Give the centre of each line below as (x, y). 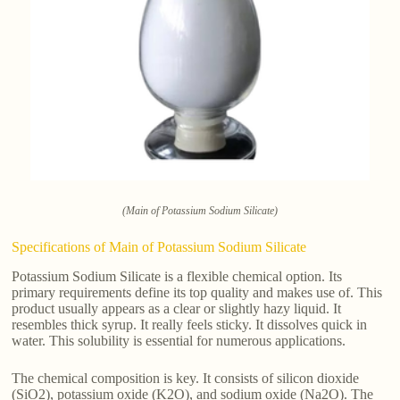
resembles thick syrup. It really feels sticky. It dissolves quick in (190, 325)
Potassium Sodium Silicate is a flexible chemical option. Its (177, 277)
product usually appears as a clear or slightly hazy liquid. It (177, 309)
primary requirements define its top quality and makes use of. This (197, 293)
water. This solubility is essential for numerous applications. (179, 341)
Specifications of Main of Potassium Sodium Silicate (159, 247)
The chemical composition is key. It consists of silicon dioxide (186, 379)
